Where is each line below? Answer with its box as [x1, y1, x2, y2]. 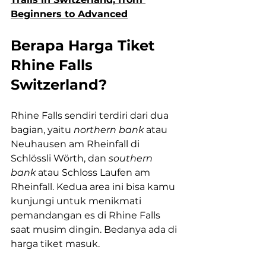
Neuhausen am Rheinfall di [11, 138, 142, 150]
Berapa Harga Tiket [11, 37, 159, 55]
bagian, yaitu [11, 124, 74, 136]
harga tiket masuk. [11, 238, 100, 250]
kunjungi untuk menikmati [11, 195, 144, 207]
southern [109, 153, 155, 164]
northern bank [74, 124, 144, 136]
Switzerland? [11, 76, 107, 94]
